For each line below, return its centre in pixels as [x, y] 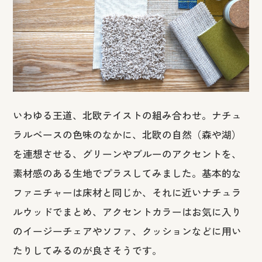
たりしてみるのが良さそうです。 [87, 251]
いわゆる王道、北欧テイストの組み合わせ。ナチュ [127, 116]
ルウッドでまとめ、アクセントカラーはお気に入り [127, 212]
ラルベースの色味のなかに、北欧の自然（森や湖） [127, 135]
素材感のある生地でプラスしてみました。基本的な [127, 173]
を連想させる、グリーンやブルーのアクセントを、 [127, 154]
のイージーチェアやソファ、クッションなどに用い [127, 231]
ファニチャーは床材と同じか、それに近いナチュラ [127, 193]
